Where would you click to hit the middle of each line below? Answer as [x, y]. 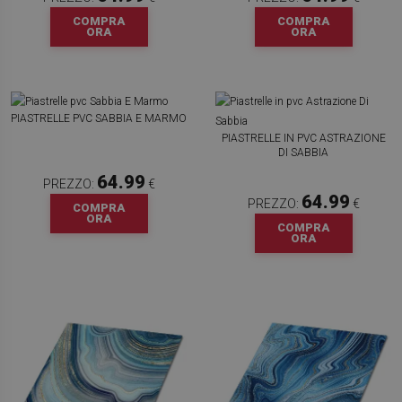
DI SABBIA [303, 153]
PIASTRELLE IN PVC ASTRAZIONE [303, 138]
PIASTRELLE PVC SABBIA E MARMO [99, 118]
